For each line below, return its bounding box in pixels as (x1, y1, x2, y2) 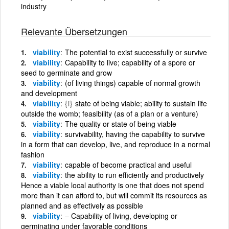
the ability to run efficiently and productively (65, 169, 204, 180)
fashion (21, 149, 44, 159)
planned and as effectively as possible (21, 200, 143, 211)
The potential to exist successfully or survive (65, 47, 207, 57)
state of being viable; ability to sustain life (73, 98, 207, 108)
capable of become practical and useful (65, 159, 192, 170)
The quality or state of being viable (65, 118, 176, 129)
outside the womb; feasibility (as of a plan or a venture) (21, 108, 198, 119)
